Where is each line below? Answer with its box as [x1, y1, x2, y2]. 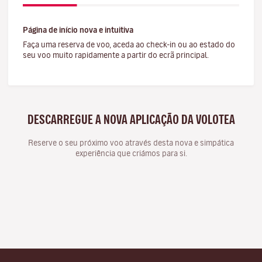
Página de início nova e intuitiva [23, 26, 133, 34]
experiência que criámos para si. [75, 150, 187, 157]
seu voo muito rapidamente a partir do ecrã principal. [23, 51, 209, 59]
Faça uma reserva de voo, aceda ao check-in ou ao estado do [23, 41, 235, 49]
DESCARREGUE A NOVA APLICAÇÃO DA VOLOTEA [27, 113, 235, 126]
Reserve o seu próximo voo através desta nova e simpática [28, 139, 234, 147]
